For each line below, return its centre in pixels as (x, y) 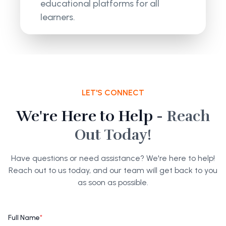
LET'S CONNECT (113, 92)
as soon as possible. (113, 182)
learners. (58, 17)
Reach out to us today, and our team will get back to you (113, 170)
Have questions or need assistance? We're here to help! (113, 158)
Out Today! (113, 135)
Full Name (24, 217)
